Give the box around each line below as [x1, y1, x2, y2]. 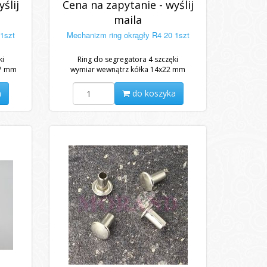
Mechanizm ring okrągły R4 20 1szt [66, 29, 190, 41]
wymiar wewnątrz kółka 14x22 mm [70, 64, 186, 74]
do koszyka [129, 88, 176, 99]
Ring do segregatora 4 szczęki [77, 54, 179, 64]
